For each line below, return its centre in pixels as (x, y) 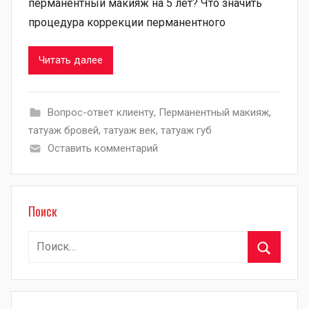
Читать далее (71, 60)
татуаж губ (186, 130)
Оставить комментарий (102, 148)
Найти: (44, 239)
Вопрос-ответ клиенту (100, 112)
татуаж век (130, 130)
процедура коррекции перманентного (127, 22)
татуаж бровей (63, 130)
